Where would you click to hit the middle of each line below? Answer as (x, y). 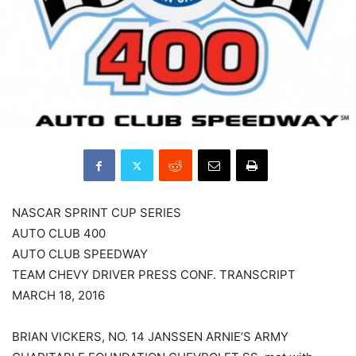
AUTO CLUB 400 (59, 234)
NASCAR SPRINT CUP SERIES (97, 213)
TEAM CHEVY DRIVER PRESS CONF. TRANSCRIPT (154, 275)
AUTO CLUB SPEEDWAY (80, 254)
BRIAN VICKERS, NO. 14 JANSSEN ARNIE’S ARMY (150, 337)
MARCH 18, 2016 (58, 296)
